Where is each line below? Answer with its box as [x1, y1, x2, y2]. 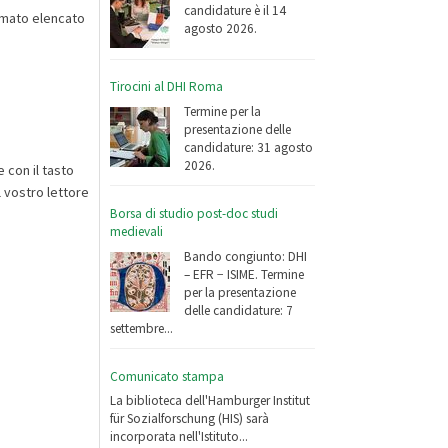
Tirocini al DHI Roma [110, 78, 224, 96]
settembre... [110, 319, 174, 337]
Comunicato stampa [110, 367, 225, 385]
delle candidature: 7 [184, 301, 294, 319]
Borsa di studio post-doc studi [110, 204, 279, 222]
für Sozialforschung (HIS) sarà [110, 410, 270, 428]
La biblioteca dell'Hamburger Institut [110, 392, 311, 410]
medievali [110, 222, 164, 240]
